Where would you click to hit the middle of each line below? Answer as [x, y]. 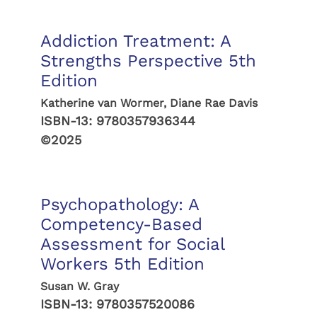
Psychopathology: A [119, 204]
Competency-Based [121, 224]
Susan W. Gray [79, 286]
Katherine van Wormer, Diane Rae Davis [149, 103]
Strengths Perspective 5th [148, 61]
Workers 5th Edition [122, 264]
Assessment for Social [132, 244]
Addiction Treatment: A [135, 41]
